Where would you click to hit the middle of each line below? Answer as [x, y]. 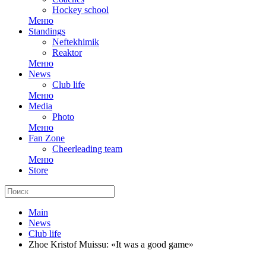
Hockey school [80, 10]
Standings [47, 31]
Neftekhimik [76, 42]
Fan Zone [47, 138]
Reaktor [67, 53]
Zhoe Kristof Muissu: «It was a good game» [111, 244]
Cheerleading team [87, 149]
